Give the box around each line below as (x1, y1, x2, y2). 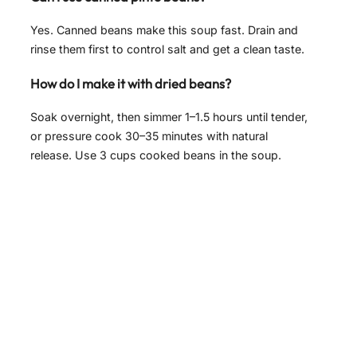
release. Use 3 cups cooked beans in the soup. (30, 148, 281, 163)
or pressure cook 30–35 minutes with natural (30, 129, 268, 143)
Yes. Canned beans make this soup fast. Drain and (30, 23, 298, 37)
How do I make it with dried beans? (30, 75, 231, 92)
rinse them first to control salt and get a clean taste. (30, 42, 304, 57)
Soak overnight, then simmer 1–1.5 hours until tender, (30, 110, 308, 124)
